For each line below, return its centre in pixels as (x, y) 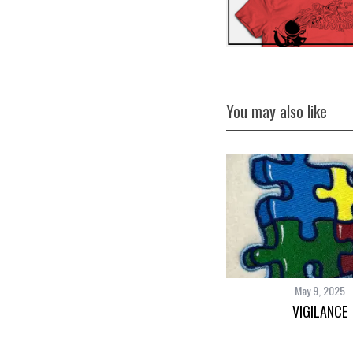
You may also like (277, 112)
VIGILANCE (320, 312)
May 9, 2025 (320, 291)
